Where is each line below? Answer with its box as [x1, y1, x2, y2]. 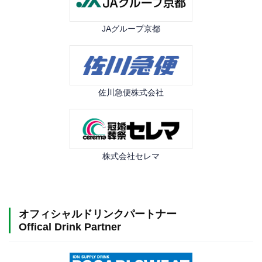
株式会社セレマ [102, 151, 160, 161]
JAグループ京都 [102, 24, 160, 34]
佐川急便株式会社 [98, 88, 164, 98]
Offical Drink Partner [18, 221, 121, 233]
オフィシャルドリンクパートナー [18, 208, 180, 220]
